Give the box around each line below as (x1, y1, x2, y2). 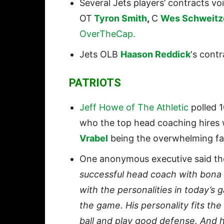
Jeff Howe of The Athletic (79, 102, 188, 113)
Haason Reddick (120, 49, 190, 60)
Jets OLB (79, 49, 120, 60)
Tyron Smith (94, 13, 147, 24)
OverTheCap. (79, 28, 138, 39)
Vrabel (79, 133, 108, 144)
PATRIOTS (69, 76, 121, 89)
